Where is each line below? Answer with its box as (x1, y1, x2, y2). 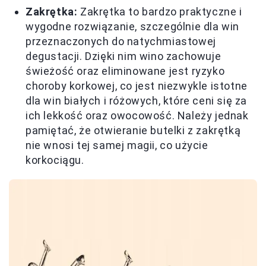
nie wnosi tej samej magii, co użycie (26, 139, 208, 151)
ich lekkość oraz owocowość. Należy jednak (26, 109, 249, 122)
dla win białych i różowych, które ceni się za (26, 94, 248, 107)
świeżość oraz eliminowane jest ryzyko (26, 65, 225, 77)
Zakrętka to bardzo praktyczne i (77, 5, 242, 18)
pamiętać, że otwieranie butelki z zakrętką (26, 124, 241, 137)
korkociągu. (26, 154, 84, 166)
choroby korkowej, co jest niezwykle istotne (26, 80, 248, 92)
